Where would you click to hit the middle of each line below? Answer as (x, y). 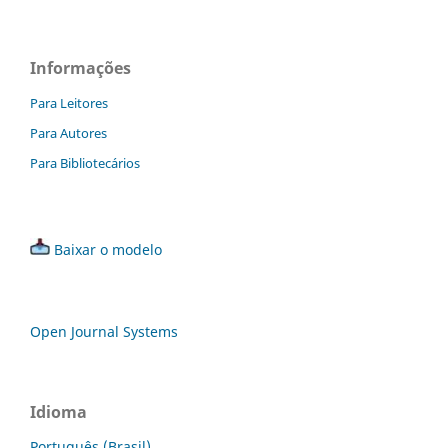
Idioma (58, 411)
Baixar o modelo (108, 249)
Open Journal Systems (104, 331)
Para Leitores (69, 103)
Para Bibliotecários (85, 162)
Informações (80, 68)
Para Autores (68, 133)
